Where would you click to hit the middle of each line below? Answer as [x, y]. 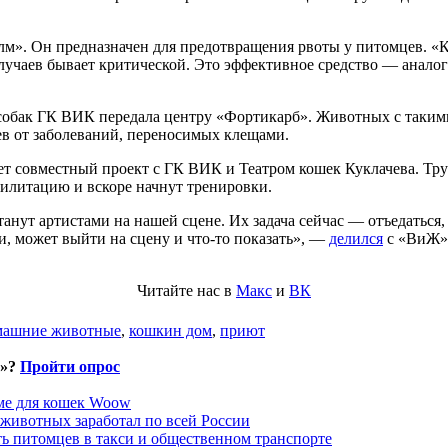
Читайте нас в [186, 291]
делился [356, 239]
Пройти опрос [70, 367]
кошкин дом [170, 331]
